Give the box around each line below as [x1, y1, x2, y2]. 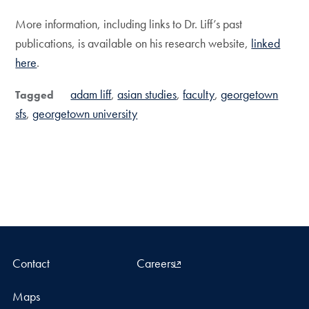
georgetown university [32, 105, 138, 121]
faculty [183, 86, 215, 102]
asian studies [117, 86, 177, 102]
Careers [136, 255, 175, 271]
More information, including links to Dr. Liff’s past [15, 15, 243, 32]
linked [251, 34, 281, 51]
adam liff [70, 86, 112, 102]
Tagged [15, 87, 54, 102]
